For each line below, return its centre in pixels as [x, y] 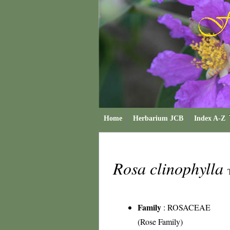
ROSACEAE [189, 207]
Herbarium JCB [158, 118]
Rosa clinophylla [170, 168]
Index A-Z [210, 118]
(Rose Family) [160, 222]
